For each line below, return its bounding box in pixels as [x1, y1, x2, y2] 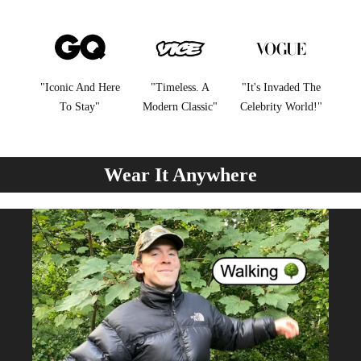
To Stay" [60, 101, 101, 114]
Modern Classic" [143, 101, 218, 114]
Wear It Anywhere [104, 164, 257, 186]
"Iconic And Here [39, 81, 120, 94]
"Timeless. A [151, 81, 210, 94]
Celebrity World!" [239, 101, 322, 114]
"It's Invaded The [241, 81, 321, 94]
